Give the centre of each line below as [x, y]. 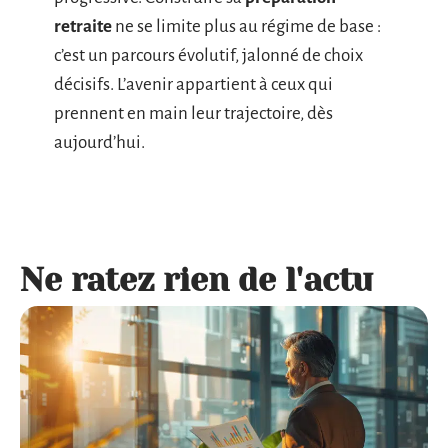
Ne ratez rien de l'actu [196, 280]
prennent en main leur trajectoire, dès [193, 113]
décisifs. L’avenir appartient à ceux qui [193, 84]
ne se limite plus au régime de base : [246, 26]
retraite [83, 26]
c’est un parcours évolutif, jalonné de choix [208, 55]
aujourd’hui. [99, 142]
